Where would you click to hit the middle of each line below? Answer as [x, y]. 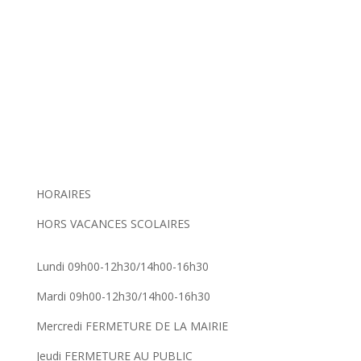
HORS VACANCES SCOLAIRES [114, 223]
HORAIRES [63, 193]
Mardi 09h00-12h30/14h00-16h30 [123, 296]
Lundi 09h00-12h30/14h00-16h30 [122, 266]
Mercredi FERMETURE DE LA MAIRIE [132, 326]
